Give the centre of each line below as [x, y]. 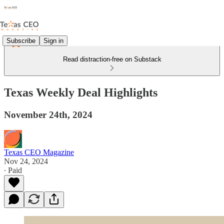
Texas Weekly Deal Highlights [81, 92]
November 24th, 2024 [48, 114]
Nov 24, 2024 [26, 161]
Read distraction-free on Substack [112, 59]
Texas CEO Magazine [39, 152]
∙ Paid [13, 170]
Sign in [53, 40]
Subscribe [21, 40]
